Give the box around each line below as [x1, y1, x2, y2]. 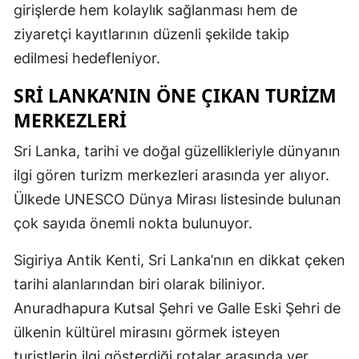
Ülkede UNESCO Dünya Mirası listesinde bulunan [14, 190, 341, 208]
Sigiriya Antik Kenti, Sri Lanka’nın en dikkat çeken [14, 251, 345, 268]
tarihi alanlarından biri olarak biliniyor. [14, 275, 265, 292]
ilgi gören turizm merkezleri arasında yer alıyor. [14, 166, 329, 184]
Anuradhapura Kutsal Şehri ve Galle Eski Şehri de [14, 299, 341, 317]
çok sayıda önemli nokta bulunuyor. [14, 214, 252, 232]
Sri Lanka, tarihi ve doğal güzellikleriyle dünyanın [14, 142, 341, 159]
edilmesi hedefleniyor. [14, 49, 160, 67]
